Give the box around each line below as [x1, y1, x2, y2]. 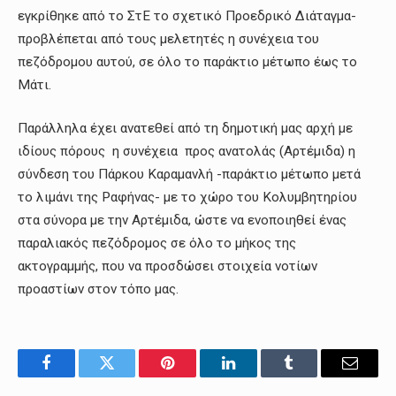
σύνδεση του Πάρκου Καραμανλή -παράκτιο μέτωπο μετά [18, 166, 361, 183]
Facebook [44, 368, 107, 385]
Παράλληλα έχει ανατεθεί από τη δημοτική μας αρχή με [18, 120, 353, 137]
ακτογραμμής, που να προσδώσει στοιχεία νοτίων [18, 258, 317, 275]
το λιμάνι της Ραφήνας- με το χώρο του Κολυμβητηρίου [18, 189, 357, 206]
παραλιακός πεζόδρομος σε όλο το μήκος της [18, 235, 296, 252]
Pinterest [166, 368, 223, 385]
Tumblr [287, 368, 335, 385]
